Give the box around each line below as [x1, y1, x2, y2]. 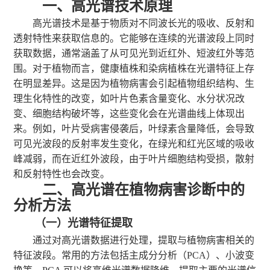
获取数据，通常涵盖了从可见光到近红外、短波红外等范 [13, 48, 255, 58]
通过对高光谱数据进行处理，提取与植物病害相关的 [33, 235, 255, 245]
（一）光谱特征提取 [35, 217, 133, 229]
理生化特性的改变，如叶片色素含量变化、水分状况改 [13, 93, 245, 104]
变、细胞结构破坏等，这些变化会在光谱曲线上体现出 [13, 108, 245, 119]
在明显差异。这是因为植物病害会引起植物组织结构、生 [13, 78, 255, 89]
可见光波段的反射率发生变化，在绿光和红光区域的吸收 [13, 139, 255, 149]
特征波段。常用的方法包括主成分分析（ [13, 250, 187, 260]
